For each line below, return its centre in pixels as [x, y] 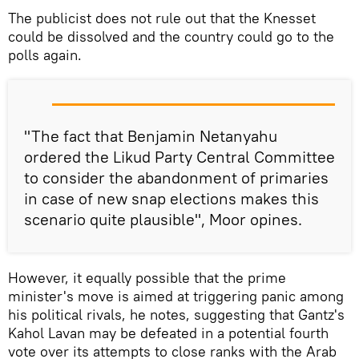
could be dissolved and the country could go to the [171, 37]
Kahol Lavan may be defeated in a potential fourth [168, 333]
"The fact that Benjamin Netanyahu [151, 136]
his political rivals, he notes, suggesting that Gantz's [176, 315]
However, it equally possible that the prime [147, 278]
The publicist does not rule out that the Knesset [162, 18]
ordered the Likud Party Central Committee [179, 157]
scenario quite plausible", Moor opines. [163, 220]
